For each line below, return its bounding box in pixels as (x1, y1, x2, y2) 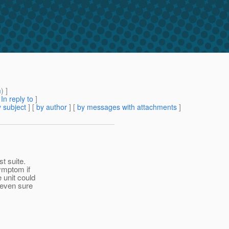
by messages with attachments (77, 102, 177, 112)
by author (36, 102, 67, 112)
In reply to (1, 94, 33, 104)
